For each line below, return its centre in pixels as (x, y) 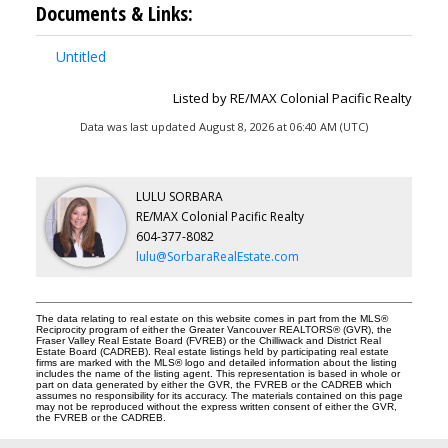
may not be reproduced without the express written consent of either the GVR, (216, 407)
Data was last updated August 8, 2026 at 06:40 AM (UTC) (224, 127)
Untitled (80, 57)
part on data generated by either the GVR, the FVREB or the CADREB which (213, 385)
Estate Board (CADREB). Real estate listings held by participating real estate (212, 352)
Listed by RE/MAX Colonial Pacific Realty (293, 98)
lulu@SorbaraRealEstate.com (217, 257)
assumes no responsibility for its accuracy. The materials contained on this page (219, 396)
